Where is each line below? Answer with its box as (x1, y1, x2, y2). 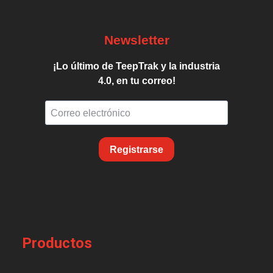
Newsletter (104, 33, 169, 48)
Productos (22, 235, 93, 252)
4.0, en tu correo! (97, 76, 175, 87)
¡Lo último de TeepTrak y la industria (53, 61, 220, 72)
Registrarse (110, 144, 163, 155)
